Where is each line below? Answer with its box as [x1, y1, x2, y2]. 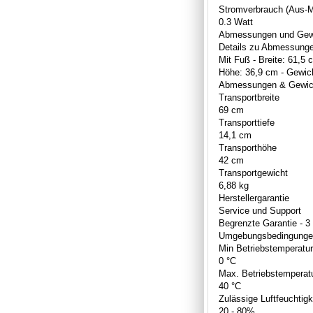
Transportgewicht [219, 167, 288, 178]
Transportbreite [219, 92, 279, 103]
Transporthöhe [219, 142, 277, 153]
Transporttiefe [219, 117, 275, 128]
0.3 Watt [219, 16, 253, 27]
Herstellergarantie [219, 192, 289, 203]
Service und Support [219, 205, 301, 216]
